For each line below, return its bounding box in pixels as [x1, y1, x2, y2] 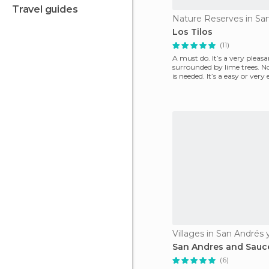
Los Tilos [172, 26, 213, 37]
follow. [172, 80, 195, 89]
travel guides [19, 4, 78, 15]
